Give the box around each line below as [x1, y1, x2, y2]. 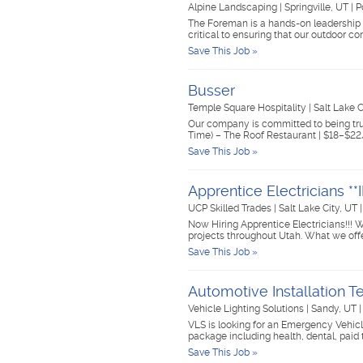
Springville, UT [284, 2, 351, 13]
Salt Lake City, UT [279, 203, 360, 214]
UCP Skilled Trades [188, 203, 274, 214]
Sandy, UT [311, 303, 359, 314]
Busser [188, 82, 235, 99]
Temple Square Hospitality [188, 102, 309, 113]
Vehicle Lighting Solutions [188, 303, 306, 314]
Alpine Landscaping [188, 2, 280, 13]
